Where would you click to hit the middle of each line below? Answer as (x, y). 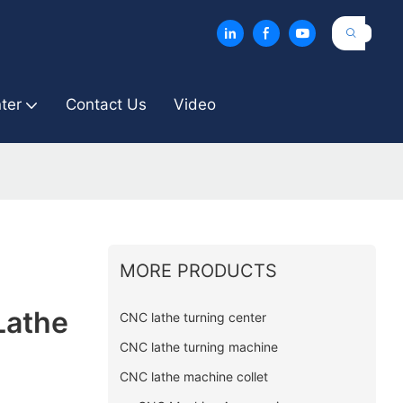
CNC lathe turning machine (198, 346)
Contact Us (106, 104)
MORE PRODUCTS (198, 270)
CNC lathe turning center (193, 317)
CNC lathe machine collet (193, 376)
